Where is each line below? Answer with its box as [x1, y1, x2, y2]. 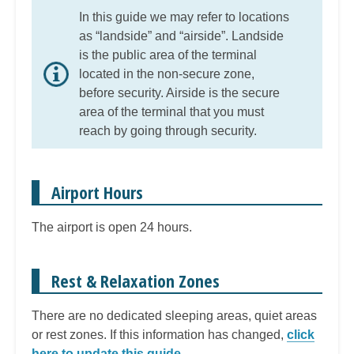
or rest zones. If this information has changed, [32, 327, 287, 341]
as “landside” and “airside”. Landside [79, 28, 284, 43]
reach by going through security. [79, 123, 266, 137]
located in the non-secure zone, [79, 66, 254, 81]
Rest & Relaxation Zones [51, 268, 220, 292]
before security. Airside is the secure [79, 85, 280, 100]
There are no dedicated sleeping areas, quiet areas [32, 308, 317, 322]
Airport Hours [51, 179, 143, 204]
